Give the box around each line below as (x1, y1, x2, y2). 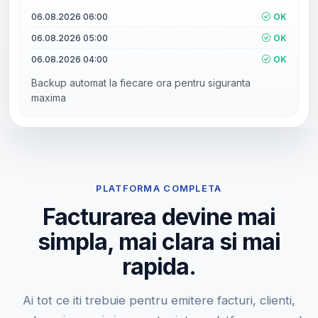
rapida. (121, 252, 197, 280)
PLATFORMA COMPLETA (96, 182, 222, 194)
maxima (31, 91, 66, 104)
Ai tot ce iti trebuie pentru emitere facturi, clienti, (23, 292, 295, 307)
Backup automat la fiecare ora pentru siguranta (31, 76, 251, 89)
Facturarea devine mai (43, 202, 275, 231)
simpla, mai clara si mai (37, 227, 281, 256)
